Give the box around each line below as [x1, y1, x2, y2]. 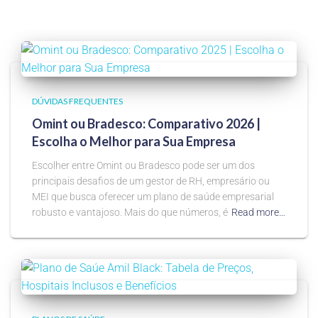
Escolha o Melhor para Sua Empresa [32, 133, 236, 149]
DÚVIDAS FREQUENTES [32, 95, 123, 106]
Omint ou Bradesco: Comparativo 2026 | [32, 115, 261, 131]
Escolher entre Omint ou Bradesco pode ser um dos [32, 159, 255, 171]
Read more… [231, 206, 285, 218]
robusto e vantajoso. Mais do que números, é [32, 206, 228, 218]
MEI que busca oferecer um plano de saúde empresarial [32, 190, 274, 202]
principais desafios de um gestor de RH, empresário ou [32, 175, 270, 187]
